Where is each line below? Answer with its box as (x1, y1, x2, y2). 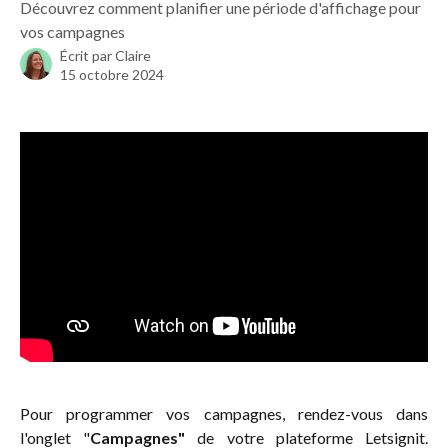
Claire (115, 47, 151, 64)
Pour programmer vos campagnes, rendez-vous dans (20, 403, 428, 423)
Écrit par (60, 47, 115, 64)
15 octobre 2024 (60, 66, 164, 83)
